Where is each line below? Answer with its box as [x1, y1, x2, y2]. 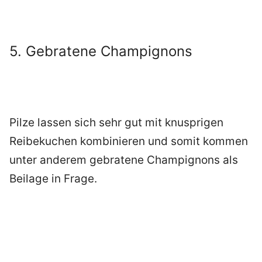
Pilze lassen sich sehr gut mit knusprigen [9, 116, 223, 130]
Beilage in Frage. [9, 172, 97, 186]
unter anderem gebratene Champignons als [9, 153, 238, 167]
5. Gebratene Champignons [9, 43, 192, 60]
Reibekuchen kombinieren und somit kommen [9, 135, 248, 149]
